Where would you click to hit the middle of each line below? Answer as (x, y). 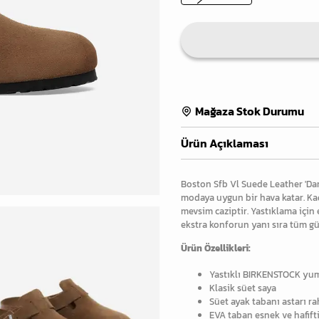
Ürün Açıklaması (225, 143)
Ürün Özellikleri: (216, 249)
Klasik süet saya (243, 288)
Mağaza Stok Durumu (250, 111)
